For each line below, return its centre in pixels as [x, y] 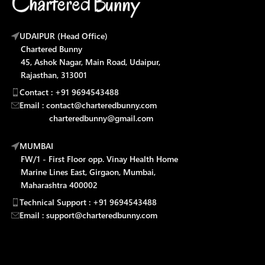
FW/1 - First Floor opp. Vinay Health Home [95, 159]
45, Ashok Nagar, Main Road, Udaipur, [86, 62]
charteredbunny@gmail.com [83, 118]
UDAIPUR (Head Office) [64, 35]
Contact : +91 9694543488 [70, 92]
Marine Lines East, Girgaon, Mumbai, [84, 172]
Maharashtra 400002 [55, 185]
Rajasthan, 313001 [49, 75]
